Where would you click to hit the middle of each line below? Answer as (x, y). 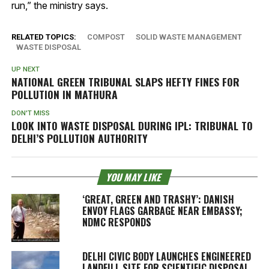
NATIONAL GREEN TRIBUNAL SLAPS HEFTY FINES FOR (125, 82)
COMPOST (106, 37)
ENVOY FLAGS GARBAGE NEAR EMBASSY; (162, 211)
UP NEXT (25, 70)
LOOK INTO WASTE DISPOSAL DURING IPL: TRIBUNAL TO (132, 126)
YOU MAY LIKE (134, 177)
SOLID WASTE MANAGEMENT (189, 37)
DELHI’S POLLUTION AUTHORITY (79, 138)
